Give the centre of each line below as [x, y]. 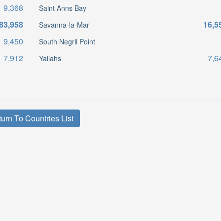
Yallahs [50, 58]
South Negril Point [67, 41]
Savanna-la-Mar [64, 25]
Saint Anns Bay [62, 8]
